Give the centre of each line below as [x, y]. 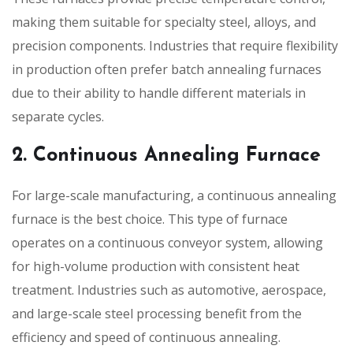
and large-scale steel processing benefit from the [157, 313]
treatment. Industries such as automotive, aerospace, [169, 290]
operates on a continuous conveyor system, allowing [167, 242]
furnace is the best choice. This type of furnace [150, 219]
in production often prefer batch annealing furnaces [167, 69]
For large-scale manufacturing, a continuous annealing [174, 195]
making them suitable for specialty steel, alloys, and [164, 22]
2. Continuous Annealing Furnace [166, 155]
